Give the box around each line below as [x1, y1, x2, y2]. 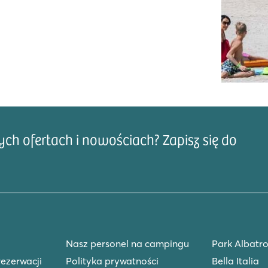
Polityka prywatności [65, 255, 159, 267]
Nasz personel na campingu [65, 237, 189, 249]
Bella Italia [211, 255, 259, 267]
